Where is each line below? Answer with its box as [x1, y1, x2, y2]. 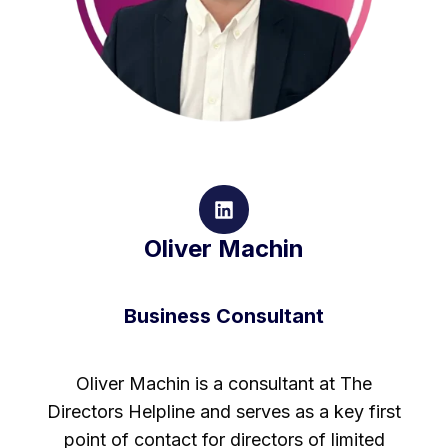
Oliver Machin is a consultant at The [76, 373, 372, 395]
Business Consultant [124, 304, 324, 329]
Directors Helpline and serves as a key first [47, 401, 401, 423]
